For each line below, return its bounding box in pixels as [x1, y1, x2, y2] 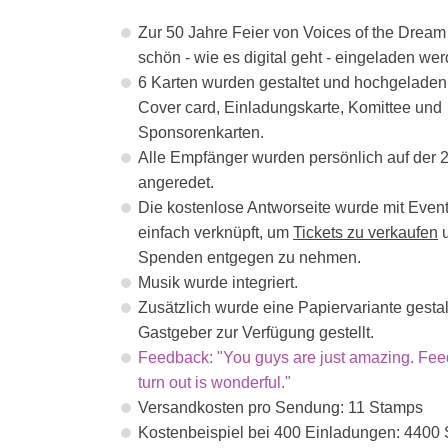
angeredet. [138, 173, 214, 191]
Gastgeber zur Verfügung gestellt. [138, 323, 374, 341]
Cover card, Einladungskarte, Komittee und [138, 98, 442, 116]
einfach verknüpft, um [138, 223, 293, 241]
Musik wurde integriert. [138, 273, 298, 291]
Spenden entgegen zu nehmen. [138, 248, 361, 266]
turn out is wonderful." [138, 373, 291, 391]
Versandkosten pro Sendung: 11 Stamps [138, 398, 423, 416]
